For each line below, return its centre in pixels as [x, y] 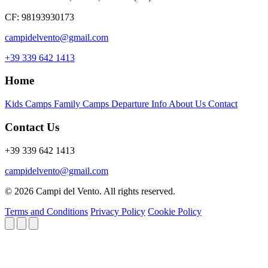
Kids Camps [29, 104]
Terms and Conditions [46, 211]
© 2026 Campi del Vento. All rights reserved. [90, 191]
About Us [188, 104]
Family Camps [83, 104]
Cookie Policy [175, 211]
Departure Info [140, 104]
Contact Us [32, 127]
